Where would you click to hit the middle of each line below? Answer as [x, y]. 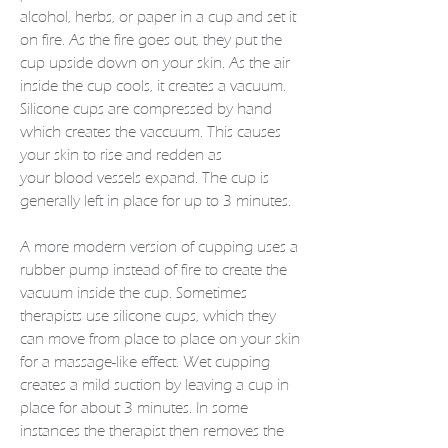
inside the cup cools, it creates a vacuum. [153, 86]
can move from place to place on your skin [160, 339]
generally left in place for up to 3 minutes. [155, 201]
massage [83, 362]
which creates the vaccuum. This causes [150, 132]
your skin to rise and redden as [121, 155]
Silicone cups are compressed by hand [146, 109]
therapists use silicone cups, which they [148, 316]
